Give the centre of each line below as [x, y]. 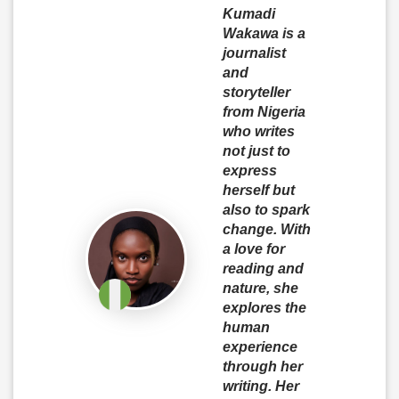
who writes [258, 131]
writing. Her [261, 386]
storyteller [256, 92]
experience [260, 347]
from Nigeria [264, 112]
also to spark [266, 210]
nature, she [260, 288]
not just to [256, 151]
